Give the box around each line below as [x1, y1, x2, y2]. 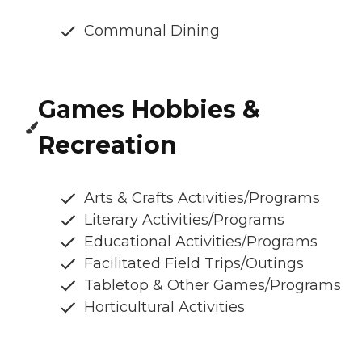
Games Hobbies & [38, 95, 261, 125]
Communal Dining [84, 22, 220, 40]
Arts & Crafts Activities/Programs [84, 189, 320, 208]
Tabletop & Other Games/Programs [84, 276, 341, 295]
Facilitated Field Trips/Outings [84, 255, 304, 273]
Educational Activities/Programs [84, 233, 318, 251]
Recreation [38, 130, 178, 161]
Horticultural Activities [84, 298, 245, 317]
